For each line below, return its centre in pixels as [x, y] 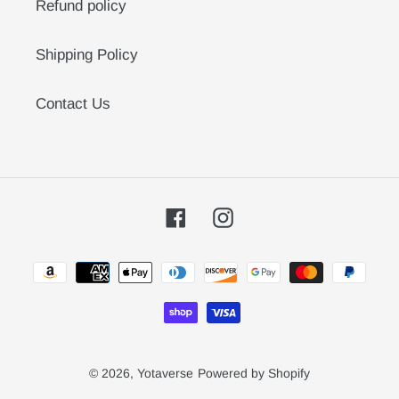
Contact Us [73, 103]
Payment [228, 265]
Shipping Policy [87, 54]
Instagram [266, 216]
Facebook [218, 216]
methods [227, 287]
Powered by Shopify [254, 373]
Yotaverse [165, 373]
